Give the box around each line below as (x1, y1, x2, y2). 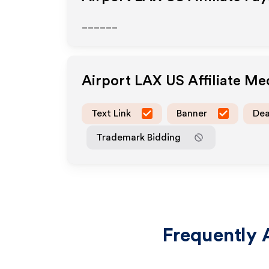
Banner (177, 108, 207, 118)
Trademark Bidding (96, 132, 181, 142)
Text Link (91, 108, 131, 118)
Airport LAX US (82, 74, 184, 88)
